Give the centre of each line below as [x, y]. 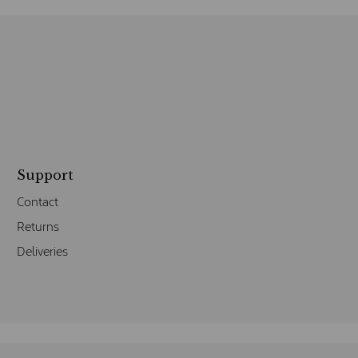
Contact [37, 202]
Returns [38, 227]
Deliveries [42, 251]
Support [45, 175]
